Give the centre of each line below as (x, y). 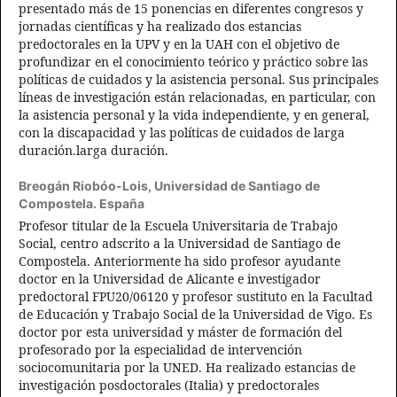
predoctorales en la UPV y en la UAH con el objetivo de (179, 44)
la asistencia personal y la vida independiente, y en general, (194, 115)
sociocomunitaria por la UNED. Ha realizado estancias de (187, 368)
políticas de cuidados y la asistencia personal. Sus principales (198, 80)
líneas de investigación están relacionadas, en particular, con (197, 97)
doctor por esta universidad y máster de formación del (180, 332)
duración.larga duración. (93, 151)
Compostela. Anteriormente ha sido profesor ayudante (179, 261)
